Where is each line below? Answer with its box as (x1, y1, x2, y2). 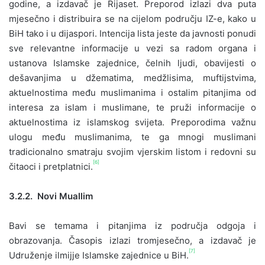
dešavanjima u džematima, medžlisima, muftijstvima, (9, 72, 256, 83)
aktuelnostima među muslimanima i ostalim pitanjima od (9, 86, 256, 98)
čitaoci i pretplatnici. (9, 160, 93, 172)
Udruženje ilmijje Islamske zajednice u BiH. (9, 249, 189, 261)
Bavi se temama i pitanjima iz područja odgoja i (9, 219, 256, 231)
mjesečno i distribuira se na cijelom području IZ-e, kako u (9, 12, 256, 24)
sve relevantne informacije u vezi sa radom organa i (9, 42, 256, 54)
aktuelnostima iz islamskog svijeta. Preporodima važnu (9, 116, 256, 128)
